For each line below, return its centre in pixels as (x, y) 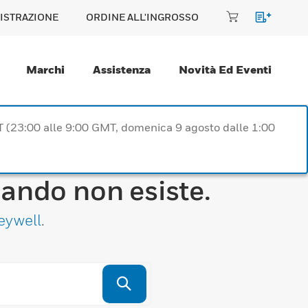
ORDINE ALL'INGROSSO (142, 17)
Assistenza (122, 69)
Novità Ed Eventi (225, 69)
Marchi (45, 69)
